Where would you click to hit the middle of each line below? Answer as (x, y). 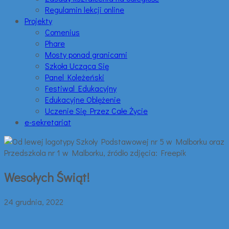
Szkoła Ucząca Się (77, 66)
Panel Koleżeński (75, 77)
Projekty (38, 21)
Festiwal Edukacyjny (81, 88)
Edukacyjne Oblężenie (83, 99)
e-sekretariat (48, 122)
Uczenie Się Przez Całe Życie (96, 111)
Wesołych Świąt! (47, 177)
